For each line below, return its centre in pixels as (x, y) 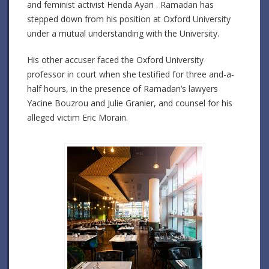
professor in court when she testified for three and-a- (131, 74)
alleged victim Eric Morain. (77, 117)
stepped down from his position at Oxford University (129, 19)
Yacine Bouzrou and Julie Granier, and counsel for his (130, 103)
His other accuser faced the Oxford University (115, 59)
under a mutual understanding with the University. (123, 33)
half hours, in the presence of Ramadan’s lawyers (122, 88)
